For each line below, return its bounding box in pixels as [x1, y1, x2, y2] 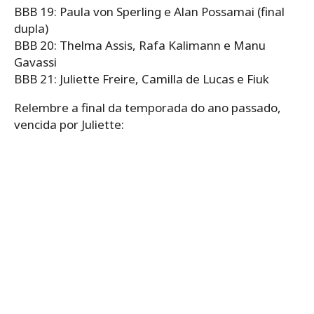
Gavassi [14, 54, 57, 71]
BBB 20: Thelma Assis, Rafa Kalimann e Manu [14, 37, 266, 54]
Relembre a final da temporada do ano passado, [14, 100, 281, 116]
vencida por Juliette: [14, 116, 124, 133]
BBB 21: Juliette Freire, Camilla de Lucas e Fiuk [14, 71, 269, 88]
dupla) [14, 20, 48, 37]
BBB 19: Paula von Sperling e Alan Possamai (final [14, 4, 285, 20]
